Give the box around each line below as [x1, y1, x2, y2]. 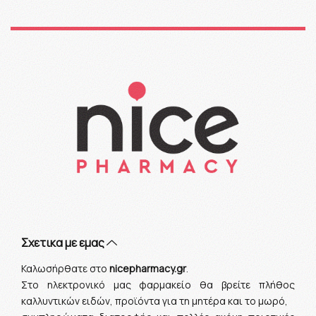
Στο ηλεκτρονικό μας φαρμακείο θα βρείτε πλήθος [21, 277, 295, 291]
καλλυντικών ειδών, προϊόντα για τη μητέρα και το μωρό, [21, 293, 288, 308]
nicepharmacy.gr [109, 261, 186, 275]
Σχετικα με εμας [21, 234, 107, 250]
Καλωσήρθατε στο [21, 261, 109, 275]
